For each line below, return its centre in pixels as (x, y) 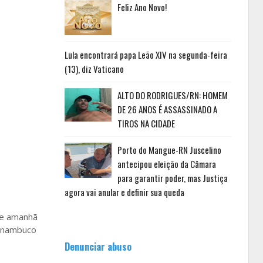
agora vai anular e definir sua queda (124, 192)
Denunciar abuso (98, 246)
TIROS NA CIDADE (146, 123)
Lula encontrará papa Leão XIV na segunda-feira (146, 55)
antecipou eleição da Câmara (166, 164)
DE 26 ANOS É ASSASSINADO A (167, 109)
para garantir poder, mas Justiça (172, 178)
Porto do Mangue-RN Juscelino (169, 150)
